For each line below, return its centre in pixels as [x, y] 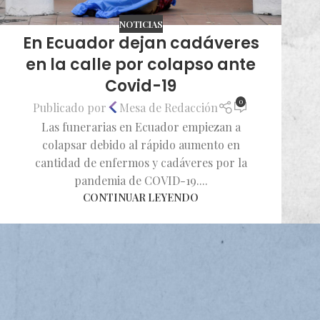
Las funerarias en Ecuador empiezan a [141, 126]
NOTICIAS [141, 24]
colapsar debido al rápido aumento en [141, 144]
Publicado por [70, 107]
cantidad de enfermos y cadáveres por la [141, 162]
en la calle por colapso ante [141, 65]
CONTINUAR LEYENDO [141, 197]
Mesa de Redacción [169, 107]
